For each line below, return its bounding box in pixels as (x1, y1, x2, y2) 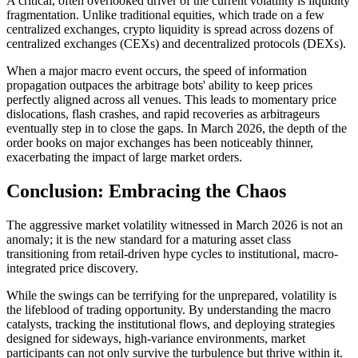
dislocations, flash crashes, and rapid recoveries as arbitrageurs (6, 107, 320, 121)
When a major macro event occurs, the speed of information (6, 64, 307, 78)
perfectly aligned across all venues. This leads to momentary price (6, 93, 336, 107)
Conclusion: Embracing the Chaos (6, 181, 286, 202)
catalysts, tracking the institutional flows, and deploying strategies (6, 317, 335, 332)
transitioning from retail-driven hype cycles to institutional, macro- (6, 247, 338, 261)
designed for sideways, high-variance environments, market (6, 332, 305, 346)
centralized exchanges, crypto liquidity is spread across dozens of (6, 22, 333, 37)
